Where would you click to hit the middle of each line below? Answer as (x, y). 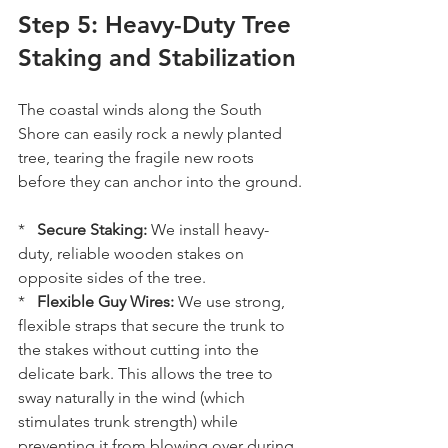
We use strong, (231, 301)
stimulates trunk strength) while (130, 421)
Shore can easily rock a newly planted (152, 133)
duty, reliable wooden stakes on (133, 253)
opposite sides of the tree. (112, 277)
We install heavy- (208, 229)
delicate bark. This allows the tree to (147, 373)
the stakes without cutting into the (140, 349)
